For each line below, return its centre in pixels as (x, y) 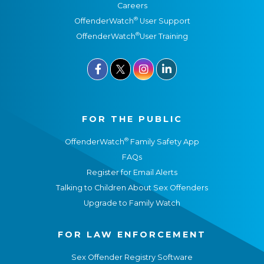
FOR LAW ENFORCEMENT (132, 234)
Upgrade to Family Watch (132, 203)
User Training (164, 36)
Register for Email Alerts (132, 172)
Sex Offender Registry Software (132, 257)
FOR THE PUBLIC (132, 119)
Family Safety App (164, 141)
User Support (164, 21)
